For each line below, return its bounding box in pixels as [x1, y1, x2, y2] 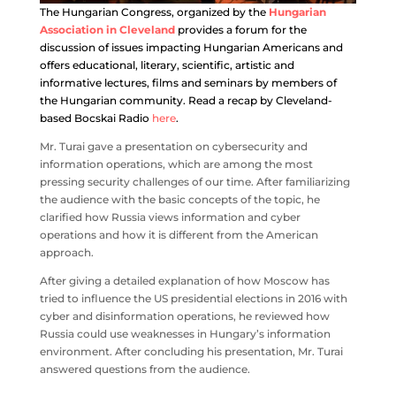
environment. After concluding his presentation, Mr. [39, 345, 317, 359]
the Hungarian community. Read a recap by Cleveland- [39, 94, 332, 108]
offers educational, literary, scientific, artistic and [39, 58, 294, 72]
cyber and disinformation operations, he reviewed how [39, 309, 330, 324]
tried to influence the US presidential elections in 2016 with [39, 292, 347, 306]
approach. [39, 246, 94, 260]
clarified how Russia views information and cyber [39, 210, 301, 225]
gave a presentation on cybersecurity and [84, 140, 308, 154]
